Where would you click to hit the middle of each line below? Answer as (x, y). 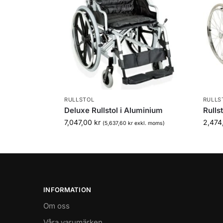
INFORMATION (67, 189)
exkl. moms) (149, 123)
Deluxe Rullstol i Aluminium (113, 110)
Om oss (56, 206)
